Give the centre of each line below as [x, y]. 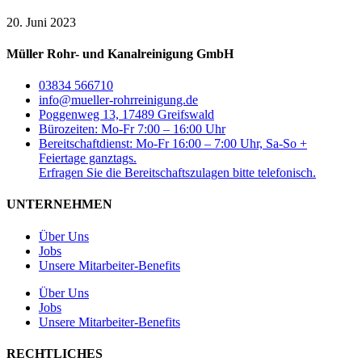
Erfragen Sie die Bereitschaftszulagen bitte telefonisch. [177, 173]
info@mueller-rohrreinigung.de [118, 100]
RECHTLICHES [55, 353]
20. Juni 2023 [41, 22]
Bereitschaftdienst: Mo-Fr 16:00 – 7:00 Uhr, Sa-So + [173, 144]
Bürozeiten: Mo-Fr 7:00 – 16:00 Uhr [132, 129]
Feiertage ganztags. [88, 158]
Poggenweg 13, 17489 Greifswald [126, 115]
